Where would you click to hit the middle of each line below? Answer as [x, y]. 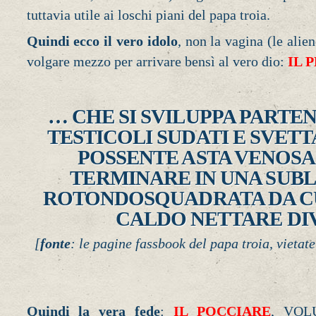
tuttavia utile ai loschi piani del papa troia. [148, 15]
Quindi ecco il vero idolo [102, 41]
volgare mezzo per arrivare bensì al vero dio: [157, 62]
